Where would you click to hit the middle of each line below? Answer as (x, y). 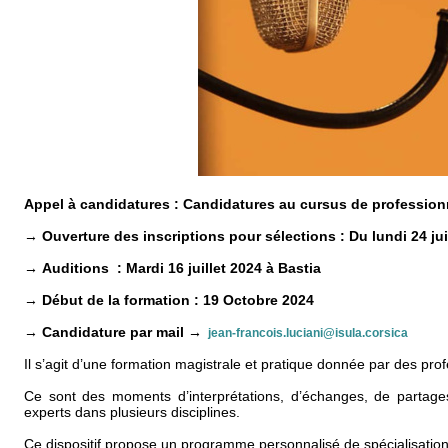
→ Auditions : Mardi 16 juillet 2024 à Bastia (172, 268)
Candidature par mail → (124, 332)
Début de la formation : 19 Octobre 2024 (178, 300)
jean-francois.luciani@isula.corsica (308, 333)
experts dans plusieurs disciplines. (132, 412)
